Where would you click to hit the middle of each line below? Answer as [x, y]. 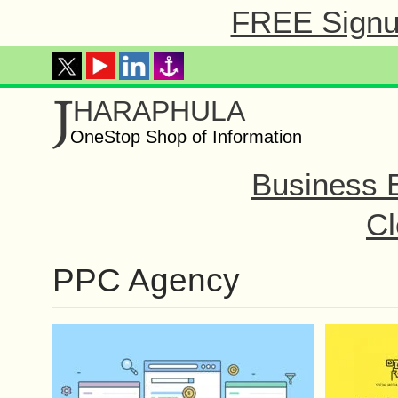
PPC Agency [146, 280]
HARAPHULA [159, 111]
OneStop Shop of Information [186, 137]
